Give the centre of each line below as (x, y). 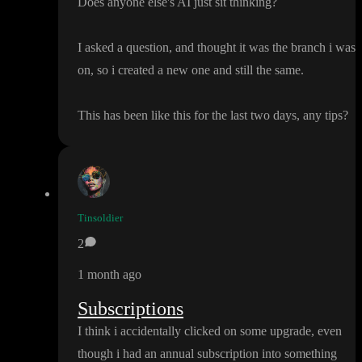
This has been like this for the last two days (187, 116)
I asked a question (123, 48)
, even (326, 331)
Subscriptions (130, 309)
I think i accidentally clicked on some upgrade (194, 331)
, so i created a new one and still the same (196, 70)
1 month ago (109, 275)
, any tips (320, 116)
